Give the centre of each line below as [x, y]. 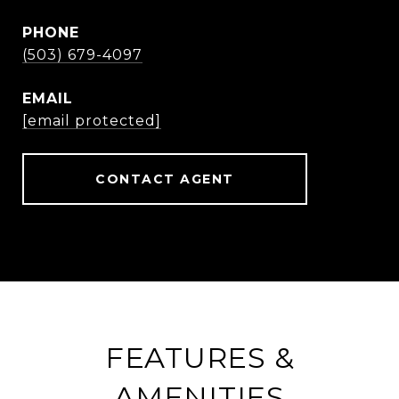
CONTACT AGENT [165, 179]
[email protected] [92, 121]
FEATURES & [199, 358]
